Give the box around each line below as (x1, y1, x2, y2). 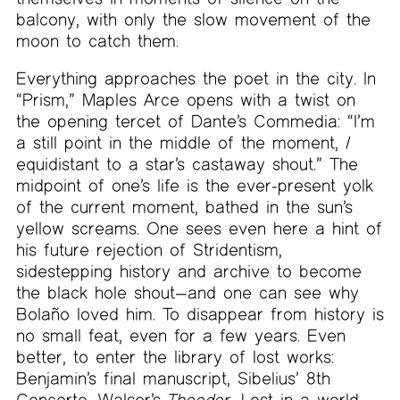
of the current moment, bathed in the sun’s (15, 196, 353, 217)
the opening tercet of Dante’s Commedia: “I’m (15, 110, 375, 131)
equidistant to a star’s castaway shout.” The (15, 153, 358, 174)
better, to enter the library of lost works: (15, 346, 334, 367)
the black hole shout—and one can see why (15, 281, 359, 303)
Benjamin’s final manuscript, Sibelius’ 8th (15, 367, 330, 388)
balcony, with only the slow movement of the (15, 8, 371, 29)
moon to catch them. (15, 29, 179, 51)
